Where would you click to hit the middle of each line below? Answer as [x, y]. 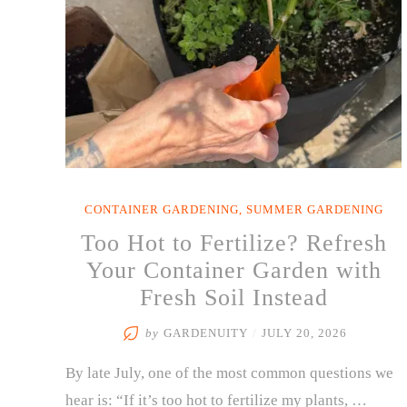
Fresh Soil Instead [233, 298]
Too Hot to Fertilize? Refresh [233, 243]
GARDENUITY [205, 333]
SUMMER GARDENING [314, 210]
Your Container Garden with [233, 270]
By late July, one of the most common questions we [229, 373]
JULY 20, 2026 [304, 333]
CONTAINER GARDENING [161, 210]
